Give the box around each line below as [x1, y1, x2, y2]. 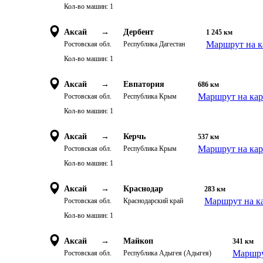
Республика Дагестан [123, 40, 185, 48]
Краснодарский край [123, 197, 183, 205]
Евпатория [123, 80, 164, 89]
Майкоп [123, 237, 153, 245]
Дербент [123, 28, 154, 36]
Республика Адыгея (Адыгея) [123, 249, 211, 257]
